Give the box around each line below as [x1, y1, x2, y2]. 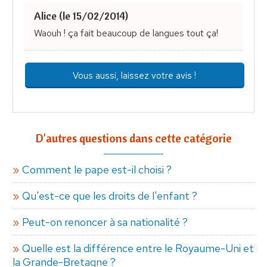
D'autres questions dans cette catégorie [35, 130, 232, 145]
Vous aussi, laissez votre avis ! [73, 69, 197, 82]
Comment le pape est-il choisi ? [21, 162, 172, 176]
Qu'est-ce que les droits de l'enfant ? [21, 188, 197, 203]
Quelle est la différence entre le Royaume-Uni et [21, 241, 254, 255]
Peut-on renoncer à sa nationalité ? [21, 215, 188, 229]
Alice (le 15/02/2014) [33, 9, 128, 23]
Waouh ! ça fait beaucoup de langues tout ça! [33, 27, 218, 40]
